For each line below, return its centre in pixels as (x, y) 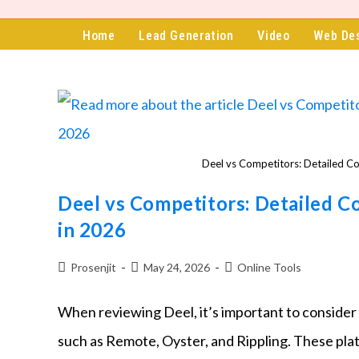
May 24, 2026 (177, 267)
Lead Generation (186, 36)
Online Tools (269, 267)
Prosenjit (93, 267)
